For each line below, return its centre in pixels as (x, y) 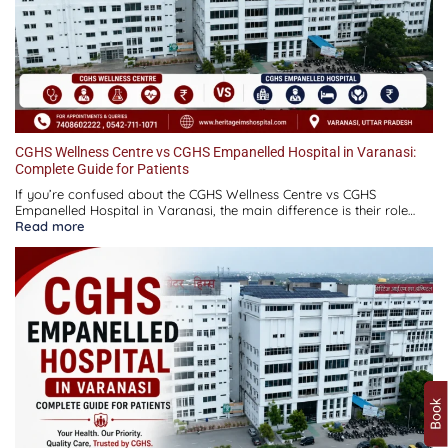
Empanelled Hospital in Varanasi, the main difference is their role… (215, 210)
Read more (50, 226)
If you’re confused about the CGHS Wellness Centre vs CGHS (195, 194)
